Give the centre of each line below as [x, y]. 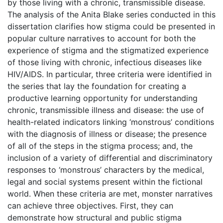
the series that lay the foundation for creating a [97, 86]
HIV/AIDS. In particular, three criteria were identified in [110, 74]
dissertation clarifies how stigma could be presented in [111, 26]
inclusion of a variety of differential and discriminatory [110, 158]
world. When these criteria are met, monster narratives [110, 193]
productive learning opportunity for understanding [103, 98]
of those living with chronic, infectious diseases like [105, 62]
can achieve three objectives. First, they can [90, 205]
